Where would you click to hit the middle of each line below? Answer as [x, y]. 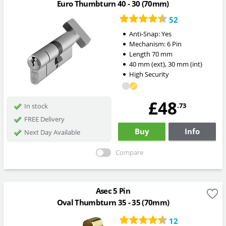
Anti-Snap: [145, 34]
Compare [129, 152]
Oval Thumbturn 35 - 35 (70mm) [113, 202]
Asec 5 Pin [113, 191]
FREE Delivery [44, 119]
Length [140, 54]
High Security [149, 74]
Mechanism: [148, 44]
